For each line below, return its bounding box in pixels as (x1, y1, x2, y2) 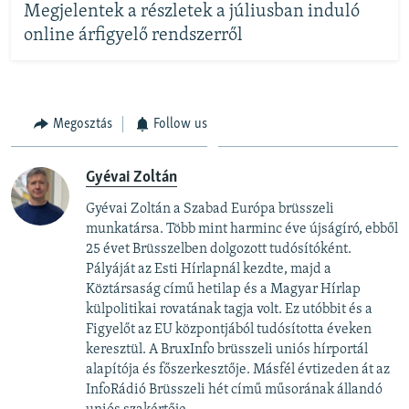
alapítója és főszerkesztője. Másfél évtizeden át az (86, 362, 390, 378)
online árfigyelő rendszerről (23, 26, 243, 46)
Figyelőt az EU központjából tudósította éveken (86, 322, 372, 338)
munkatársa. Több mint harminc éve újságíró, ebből (86, 222, 398, 237)
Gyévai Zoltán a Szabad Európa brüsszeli (86, 202, 334, 217)
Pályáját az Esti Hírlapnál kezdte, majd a (86, 262, 331, 278)
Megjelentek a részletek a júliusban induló (23, 3, 360, 22)
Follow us (153, 116, 207, 131)
